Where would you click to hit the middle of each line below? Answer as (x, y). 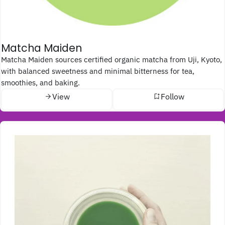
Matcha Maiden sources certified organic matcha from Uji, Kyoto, (4, 59)
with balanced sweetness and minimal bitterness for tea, (98, 71)
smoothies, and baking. (40, 82)
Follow (172, 97)
